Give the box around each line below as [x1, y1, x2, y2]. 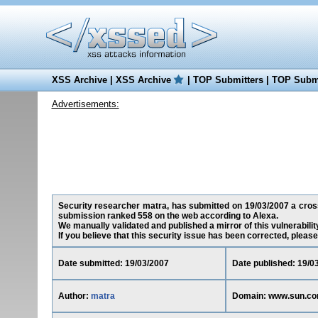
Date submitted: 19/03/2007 [57, 258, 169, 268]
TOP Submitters [192, 75, 263, 85]
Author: [57, 291, 91, 301]
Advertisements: [51, 99, 119, 109]
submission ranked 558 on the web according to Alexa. [57, 211, 278, 221]
